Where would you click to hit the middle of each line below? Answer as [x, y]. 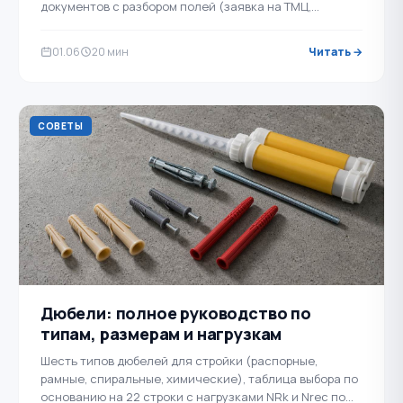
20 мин [110, 52]
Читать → [336, 52]
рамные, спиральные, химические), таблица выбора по [199, 379]
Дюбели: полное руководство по [176, 313]
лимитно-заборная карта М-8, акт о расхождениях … [192, 24]
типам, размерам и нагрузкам [161, 334]
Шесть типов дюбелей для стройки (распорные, [179, 361]
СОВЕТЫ [61, 126]
